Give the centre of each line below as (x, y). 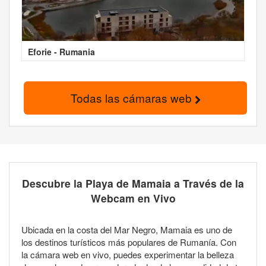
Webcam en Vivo (133, 198)
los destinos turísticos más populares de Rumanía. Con (129, 242)
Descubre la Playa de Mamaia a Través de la (133, 183)
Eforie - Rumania (61, 52)
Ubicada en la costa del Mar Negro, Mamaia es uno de (127, 230)
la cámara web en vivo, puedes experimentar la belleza (128, 255)
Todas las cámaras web (132, 98)
